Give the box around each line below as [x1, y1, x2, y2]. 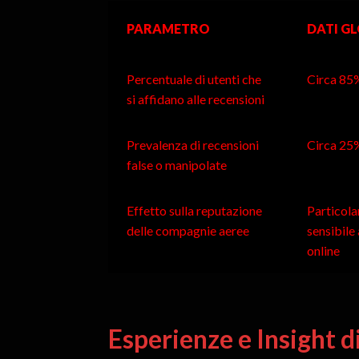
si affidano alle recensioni [126, 91, 264, 107]
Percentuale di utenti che [126, 71, 261, 87]
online [306, 243, 340, 259]
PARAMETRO [126, 21, 210, 37]
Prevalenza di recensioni [126, 137, 259, 153]
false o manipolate [126, 157, 227, 173]
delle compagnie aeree [126, 223, 249, 239]
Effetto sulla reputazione [126, 203, 262, 219]
